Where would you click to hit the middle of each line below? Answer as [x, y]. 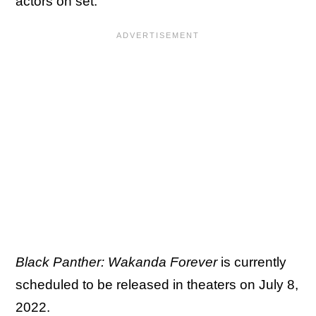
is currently [252, 262]
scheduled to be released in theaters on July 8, [157, 285]
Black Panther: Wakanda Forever [116, 262]
